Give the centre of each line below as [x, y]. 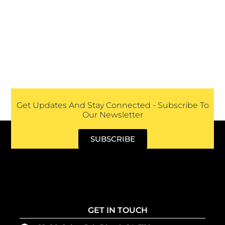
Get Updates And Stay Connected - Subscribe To [113, 105]
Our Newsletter [113, 115]
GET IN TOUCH [118, 210]
